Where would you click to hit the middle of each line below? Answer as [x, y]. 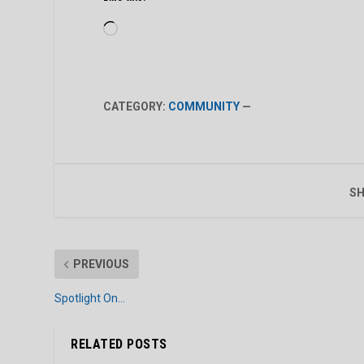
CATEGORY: [136, 107]
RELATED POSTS [119, 344]
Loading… [141, 30]
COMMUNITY [204, 107]
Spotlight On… [90, 299]
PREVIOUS [102, 264]
